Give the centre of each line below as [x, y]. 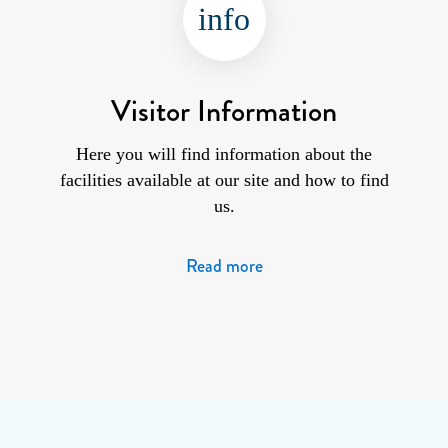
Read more [224, 266]
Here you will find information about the [224, 154]
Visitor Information [224, 110]
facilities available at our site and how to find [224, 180]
